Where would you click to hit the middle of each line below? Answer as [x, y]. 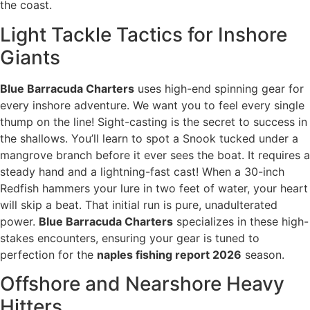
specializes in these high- [241, 221]
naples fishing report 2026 [169, 254]
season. [263, 254]
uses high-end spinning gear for [219, 88]
